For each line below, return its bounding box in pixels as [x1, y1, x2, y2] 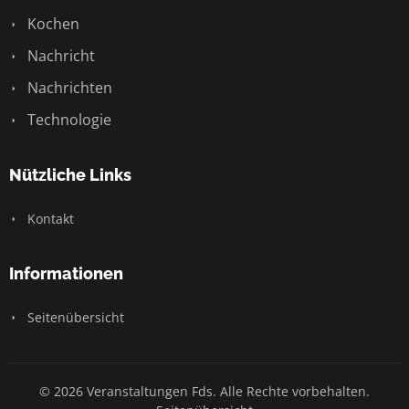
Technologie [24, 110, 111, 131]
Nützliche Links [9, 165, 131, 185]
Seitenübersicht [24, 309, 124, 327]
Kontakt [24, 210, 74, 228]
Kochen [24, 14, 79, 35]
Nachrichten [24, 78, 112, 99]
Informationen [9, 264, 123, 284]
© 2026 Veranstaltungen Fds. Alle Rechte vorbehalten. [39, 383, 370, 401]
